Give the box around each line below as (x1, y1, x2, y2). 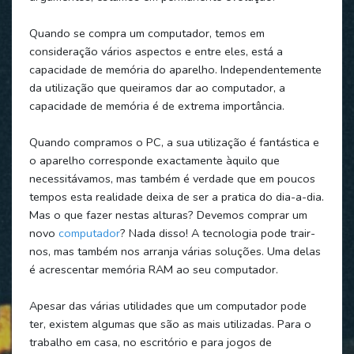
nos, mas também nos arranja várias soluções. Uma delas (28, 243, 321, 259)
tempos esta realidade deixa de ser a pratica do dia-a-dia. (28, 188, 324, 205)
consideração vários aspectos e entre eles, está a (28, 43, 283, 59)
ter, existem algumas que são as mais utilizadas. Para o (28, 315, 311, 332)
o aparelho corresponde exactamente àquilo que (28, 152, 280, 168)
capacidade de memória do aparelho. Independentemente (28, 61, 322, 77)
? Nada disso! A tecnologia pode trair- (119, 224, 315, 241)
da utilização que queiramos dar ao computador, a (28, 79, 285, 96)
